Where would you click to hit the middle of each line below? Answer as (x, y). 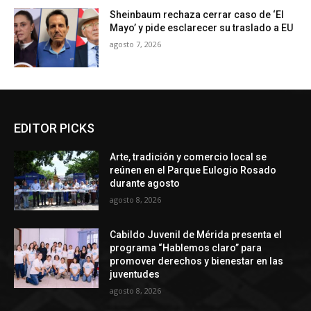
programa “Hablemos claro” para (186, 248)
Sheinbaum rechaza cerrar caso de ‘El (197, 14)
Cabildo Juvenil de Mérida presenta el (196, 235)
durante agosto (146, 184)
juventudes (136, 275)
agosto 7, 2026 (136, 44)
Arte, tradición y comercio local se (188, 157)
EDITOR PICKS (54, 128)
